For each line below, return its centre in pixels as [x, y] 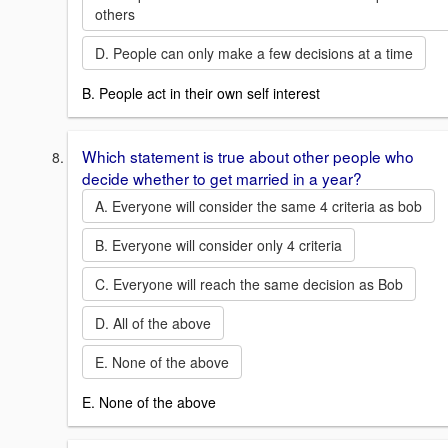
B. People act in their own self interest [201, 92]
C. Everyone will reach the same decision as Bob [249, 283]
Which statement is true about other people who [248, 155]
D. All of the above [153, 322]
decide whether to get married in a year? [222, 177]
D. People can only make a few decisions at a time [254, 53]
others [115, 14]
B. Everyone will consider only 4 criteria [218, 244]
